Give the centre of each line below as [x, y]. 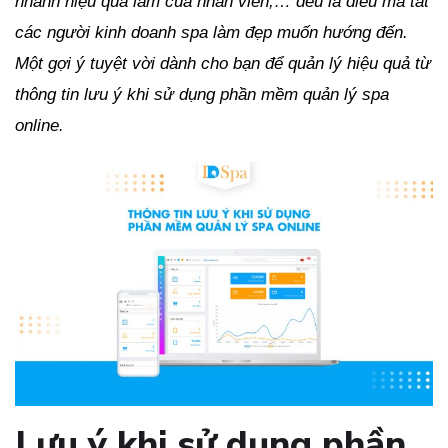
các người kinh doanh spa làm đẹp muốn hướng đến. [211, 33]
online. [39, 126]
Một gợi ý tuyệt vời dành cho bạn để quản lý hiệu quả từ [223, 64]
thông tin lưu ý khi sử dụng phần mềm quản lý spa [202, 95]
